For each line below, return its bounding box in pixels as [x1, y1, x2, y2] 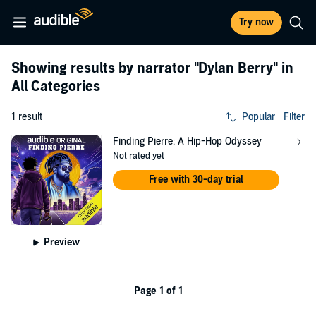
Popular [242, 111, 275, 123]
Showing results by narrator [11, 60, 194, 77]
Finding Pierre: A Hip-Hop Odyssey [112, 135, 262, 147]
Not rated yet [112, 150, 164, 162]
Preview [44, 236, 80, 248]
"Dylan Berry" [194, 60, 278, 77]
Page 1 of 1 [133, 284, 183, 297]
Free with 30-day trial [148, 174, 243, 186]
